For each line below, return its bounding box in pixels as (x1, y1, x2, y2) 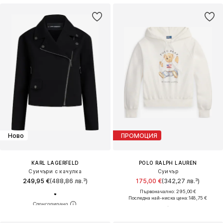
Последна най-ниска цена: (128, 195, 189, 201)
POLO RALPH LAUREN (138, 160, 197, 166)
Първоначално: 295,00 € (139, 189, 196, 195)
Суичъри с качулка (28, 168, 82, 175)
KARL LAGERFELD (31, 160, 79, 166)
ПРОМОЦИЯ (120, 131, 157, 139)
